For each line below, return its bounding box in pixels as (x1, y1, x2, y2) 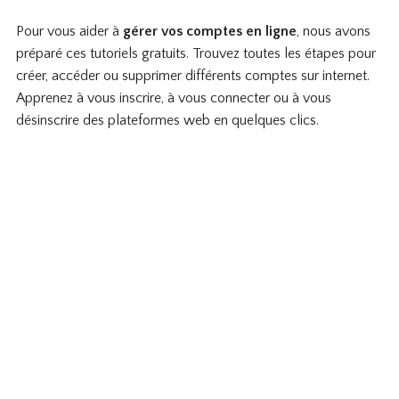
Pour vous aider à (15, 23, 123, 40)
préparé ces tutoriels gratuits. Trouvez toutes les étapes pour (15, 45, 376, 62)
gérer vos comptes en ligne (122, 23, 297, 40)
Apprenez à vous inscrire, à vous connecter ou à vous (15, 90, 331, 107)
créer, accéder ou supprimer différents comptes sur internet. (15, 68, 370, 85)
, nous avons (296, 23, 370, 40)
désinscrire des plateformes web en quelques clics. (15, 112, 319, 129)
